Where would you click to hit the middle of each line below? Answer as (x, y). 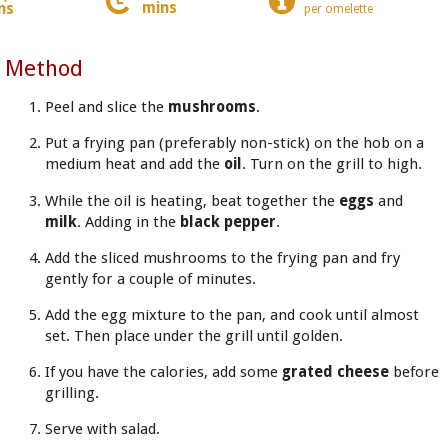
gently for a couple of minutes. (150, 278)
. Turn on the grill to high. (331, 164)
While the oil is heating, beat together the (191, 200)
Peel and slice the (106, 107)
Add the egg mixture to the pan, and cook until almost (231, 314)
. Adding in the (128, 221)
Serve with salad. (102, 429)
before (415, 372)
